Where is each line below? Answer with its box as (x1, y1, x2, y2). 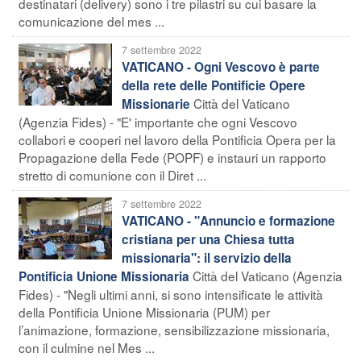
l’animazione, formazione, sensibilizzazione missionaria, (19, 320, 330, 338)
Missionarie (122, 94, 190, 113)
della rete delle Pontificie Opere (122, 76, 305, 94)
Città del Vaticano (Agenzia (193, 266, 342, 284)
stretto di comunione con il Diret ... (19, 165, 206, 184)
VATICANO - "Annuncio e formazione (122, 211, 335, 230)
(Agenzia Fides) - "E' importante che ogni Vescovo (19, 112, 297, 131)
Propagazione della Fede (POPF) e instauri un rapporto (19, 147, 326, 166)
